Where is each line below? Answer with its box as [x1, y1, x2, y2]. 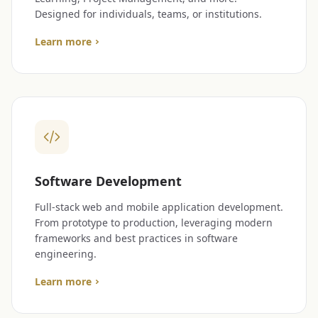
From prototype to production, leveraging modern [35, 216, 273, 229]
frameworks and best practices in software [35, 231, 238, 245]
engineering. [35, 247, 97, 261]
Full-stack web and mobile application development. [35, 200, 283, 214]
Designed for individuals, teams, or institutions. [35, 7, 262, 21]
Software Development [35, 172, 182, 190]
